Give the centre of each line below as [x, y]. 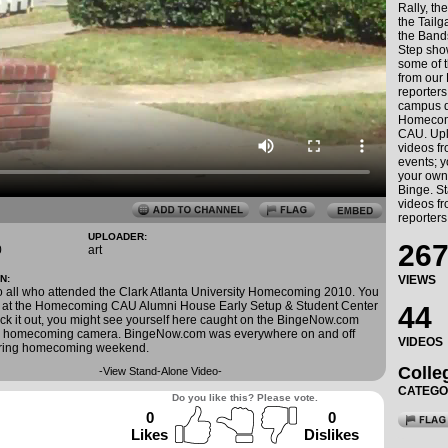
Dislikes [331, 434]
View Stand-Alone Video [160, 371]
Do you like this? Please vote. [245, 397]
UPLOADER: [117, 236]
